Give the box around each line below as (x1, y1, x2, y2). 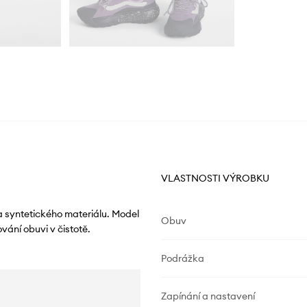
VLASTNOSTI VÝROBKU (160, 171, 269, 184)
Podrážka (160, 251, 204, 265)
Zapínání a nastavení (160, 289, 255, 302)
